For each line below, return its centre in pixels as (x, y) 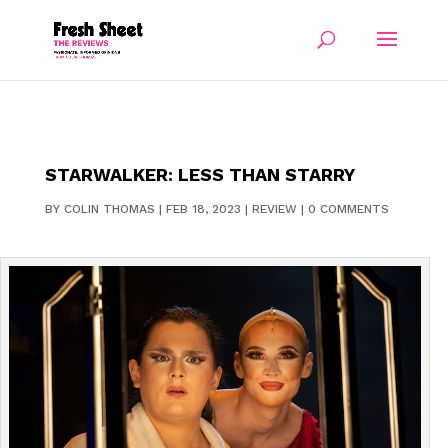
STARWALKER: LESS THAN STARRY (199, 174)
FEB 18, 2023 (203, 209)
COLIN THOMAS (109, 209)
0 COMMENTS (348, 209)
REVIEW (274, 209)
